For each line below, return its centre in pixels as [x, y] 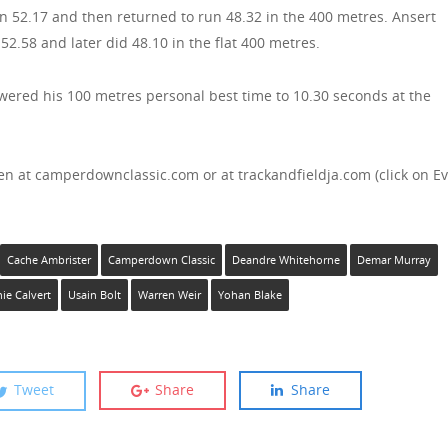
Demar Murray [393, 260]
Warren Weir [169, 295]
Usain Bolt [94, 295]
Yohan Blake [249, 295]
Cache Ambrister [48, 260]
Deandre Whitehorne [285, 260]
